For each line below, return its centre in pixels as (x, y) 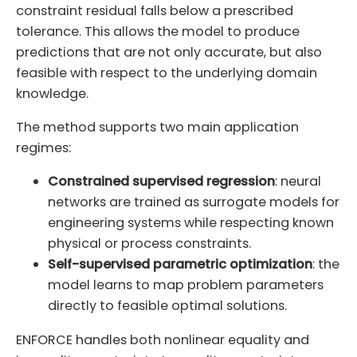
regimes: (43, 148)
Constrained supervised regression (161, 182)
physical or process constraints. (149, 244)
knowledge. (52, 94)
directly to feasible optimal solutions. (167, 306)
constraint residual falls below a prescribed (155, 11)
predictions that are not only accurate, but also (169, 53)
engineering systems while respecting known (191, 223)
